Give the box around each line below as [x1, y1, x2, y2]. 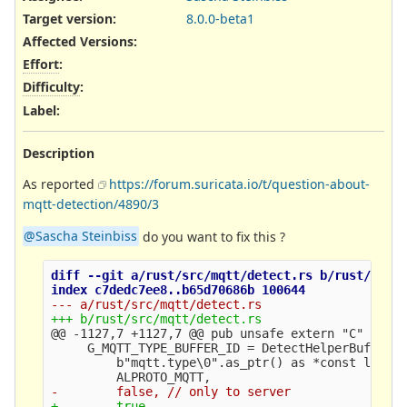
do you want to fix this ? [138, 227, 285, 245]
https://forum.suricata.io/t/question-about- [109, 174, 370, 193]
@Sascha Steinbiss [24, 227, 138, 245]
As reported [23, 174, 98, 193]
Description [23, 144, 94, 162]
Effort [23, 55, 59, 74]
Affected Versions [23, 33, 134, 51]
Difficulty [23, 78, 80, 96]
